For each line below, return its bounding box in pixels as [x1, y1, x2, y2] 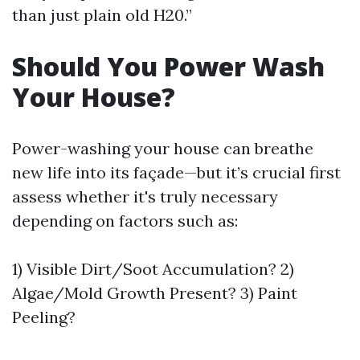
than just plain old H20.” [12, 5, 192, 25]
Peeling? [12, 307, 76, 327]
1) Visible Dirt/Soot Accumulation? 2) [12, 259, 294, 279]
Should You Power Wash [12, 49, 325, 84]
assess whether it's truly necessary [12, 186, 278, 207]
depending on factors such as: [12, 211, 238, 231]
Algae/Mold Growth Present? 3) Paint [12, 283, 297, 303]
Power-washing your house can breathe [12, 138, 313, 158]
